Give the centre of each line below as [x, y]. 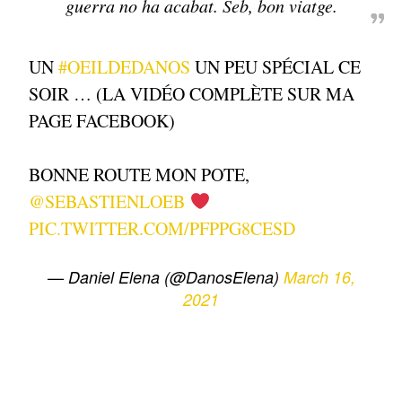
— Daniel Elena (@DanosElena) [165, 277]
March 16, [319, 277]
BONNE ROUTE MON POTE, [140, 175]
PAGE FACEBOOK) [102, 121]
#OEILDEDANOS [125, 67]
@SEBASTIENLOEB [107, 202]
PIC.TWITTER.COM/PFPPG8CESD [162, 229]
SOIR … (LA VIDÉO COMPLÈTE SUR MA [192, 94]
